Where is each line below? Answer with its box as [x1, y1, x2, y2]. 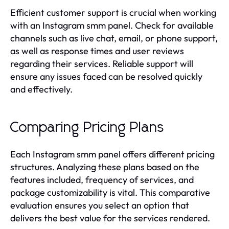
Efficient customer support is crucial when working [10, 6, 216, 18]
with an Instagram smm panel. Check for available [10, 19, 214, 31]
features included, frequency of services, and [10, 173, 194, 186]
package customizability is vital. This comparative [10, 186, 210, 198]
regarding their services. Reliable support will [10, 57, 193, 70]
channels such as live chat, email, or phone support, [10, 32, 218, 44]
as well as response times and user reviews [10, 44, 184, 57]
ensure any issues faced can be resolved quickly [10, 70, 202, 82]
